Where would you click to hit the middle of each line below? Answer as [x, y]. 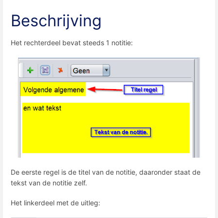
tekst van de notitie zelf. [50, 182]
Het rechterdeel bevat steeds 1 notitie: [72, 42]
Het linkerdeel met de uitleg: [55, 203]
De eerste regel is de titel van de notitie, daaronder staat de [106, 172]
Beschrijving [56, 20]
